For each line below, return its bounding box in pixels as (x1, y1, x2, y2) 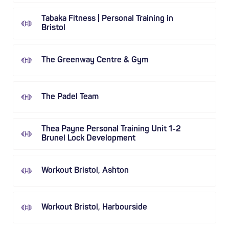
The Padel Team (41, 93, 99, 101)
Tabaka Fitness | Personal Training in (41, 15, 173, 23)
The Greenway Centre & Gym (41, 56, 148, 64)
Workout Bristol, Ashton (41, 167, 129, 175)
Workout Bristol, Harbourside (41, 203, 147, 212)
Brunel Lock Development (41, 134, 135, 143)
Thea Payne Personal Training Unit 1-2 (41, 125, 181, 133)
